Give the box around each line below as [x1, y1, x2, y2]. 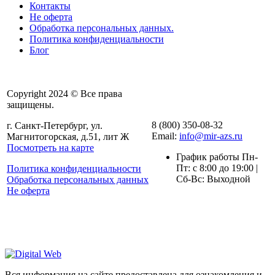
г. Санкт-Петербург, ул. [7, 120, 103, 131]
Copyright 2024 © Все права [7, 88, 122, 99]
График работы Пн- [176, 151, 258, 162]
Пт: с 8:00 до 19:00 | [176, 162, 258, 173]
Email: [152, 130, 179, 141]
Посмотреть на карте [7, 142, 94, 153]
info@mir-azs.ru [179, 130, 242, 141]
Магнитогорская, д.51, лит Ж [7, 131, 129, 142]
